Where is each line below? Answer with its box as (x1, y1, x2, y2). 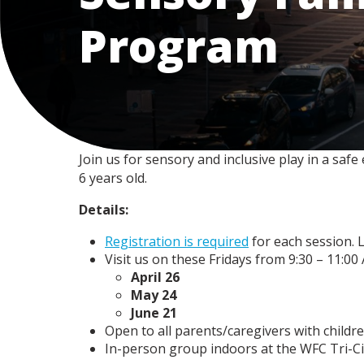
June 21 (131, 304, 177, 323)
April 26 (131, 268, 180, 287)
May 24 (131, 286, 176, 305)
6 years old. (79, 169, 147, 188)
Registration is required (105, 232, 249, 251)
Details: (79, 201, 128, 219)
